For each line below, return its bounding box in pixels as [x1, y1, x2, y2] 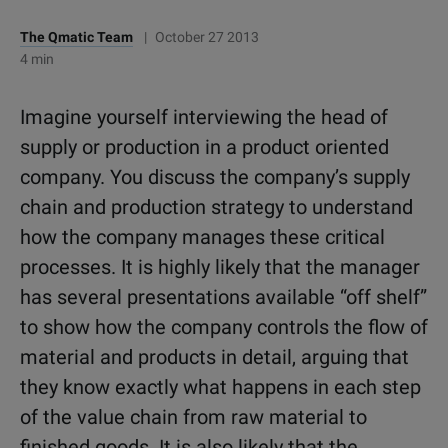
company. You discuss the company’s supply [20, 165, 410, 189]
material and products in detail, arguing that [20, 345, 409, 369]
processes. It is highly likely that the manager [20, 255, 420, 279]
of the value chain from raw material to [20, 405, 367, 429]
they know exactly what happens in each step [20, 375, 421, 399]
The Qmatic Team [20, 29, 133, 45]
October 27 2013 [155, 29, 259, 45]
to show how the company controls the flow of [20, 315, 428, 339]
